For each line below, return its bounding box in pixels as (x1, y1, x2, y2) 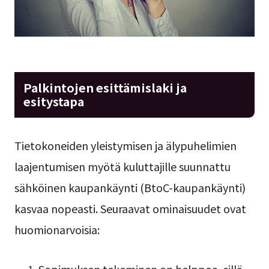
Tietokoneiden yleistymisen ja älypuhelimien (14, 138, 237, 154)
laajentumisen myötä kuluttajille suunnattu (14, 159, 231, 175)
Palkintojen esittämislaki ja (23, 78, 187, 96)
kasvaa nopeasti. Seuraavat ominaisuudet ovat (14, 201, 246, 217)
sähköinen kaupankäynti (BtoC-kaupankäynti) (14, 180, 246, 196)
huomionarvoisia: (14, 222, 100, 238)
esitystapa (23, 92, 84, 110)
